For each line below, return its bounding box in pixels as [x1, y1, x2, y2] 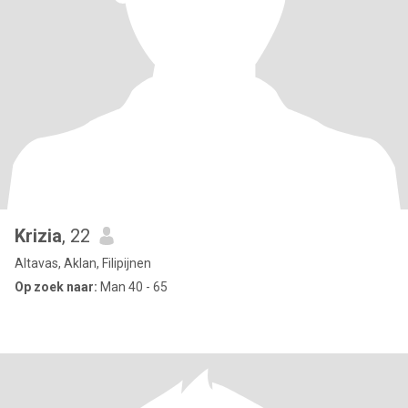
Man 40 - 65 [97, 280, 168, 294]
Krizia [15, 225, 62, 247]
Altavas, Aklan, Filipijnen [15, 256, 151, 270]
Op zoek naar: [15, 280, 97, 294]
